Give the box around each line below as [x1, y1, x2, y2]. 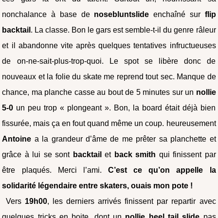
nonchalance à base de [2, 10, 94, 18]
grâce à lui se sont [2, 150, 73, 159]
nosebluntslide [94, 10, 154, 18]
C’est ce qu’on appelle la [108, 165, 216, 174]
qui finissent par [156, 150, 216, 159]
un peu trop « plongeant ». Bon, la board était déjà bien [13, 103, 216, 112]
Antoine [2, 134, 35, 143]
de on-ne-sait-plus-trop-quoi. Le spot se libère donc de [2, 56, 216, 65]
